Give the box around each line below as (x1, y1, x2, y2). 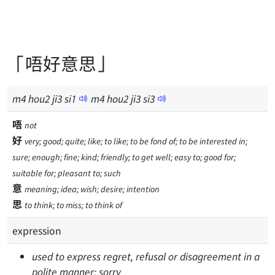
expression (12, 223, 61, 238)
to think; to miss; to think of (25, 199, 122, 211)
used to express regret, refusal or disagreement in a (32, 249, 260, 263)
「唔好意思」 (7, 50, 114, 76)
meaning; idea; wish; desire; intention (25, 183, 160, 195)
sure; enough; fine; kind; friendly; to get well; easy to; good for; (12, 151, 236, 163)
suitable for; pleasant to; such (12, 167, 121, 179)
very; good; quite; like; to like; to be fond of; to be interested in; (25, 135, 247, 147)
